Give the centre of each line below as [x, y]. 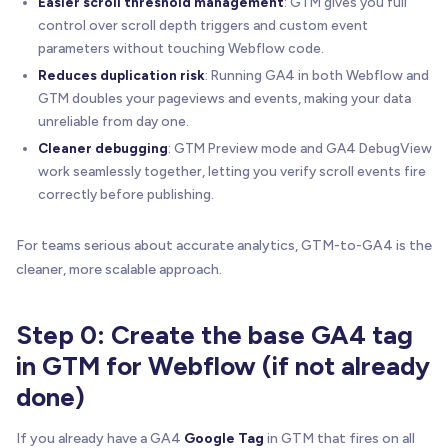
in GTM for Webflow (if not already [223, 365]
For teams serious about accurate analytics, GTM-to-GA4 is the [224, 245]
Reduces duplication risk [121, 74]
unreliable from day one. [113, 120]
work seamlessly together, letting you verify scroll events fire [232, 170]
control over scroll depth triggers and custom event [203, 24]
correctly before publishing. [126, 193]
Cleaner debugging [103, 147]
